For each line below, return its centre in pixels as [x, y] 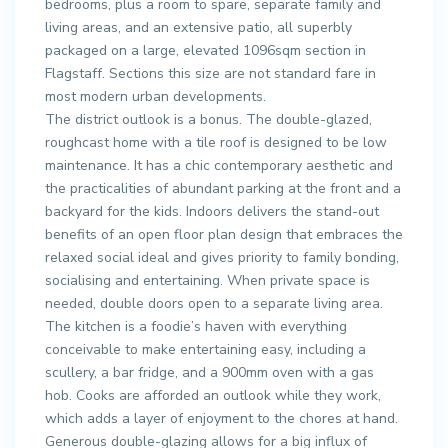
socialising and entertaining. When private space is [207, 280]
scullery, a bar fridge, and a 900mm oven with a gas [209, 372]
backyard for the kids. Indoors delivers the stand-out [212, 211]
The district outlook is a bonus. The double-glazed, [208, 119]
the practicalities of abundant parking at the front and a [223, 188]
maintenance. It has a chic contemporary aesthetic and [219, 165]
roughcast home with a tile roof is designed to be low [216, 142]
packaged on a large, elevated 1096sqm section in [205, 50]
